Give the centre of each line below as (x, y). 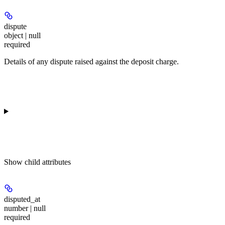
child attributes (48, 162)
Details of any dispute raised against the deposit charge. (91, 62)
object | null (22, 36)
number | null (25, 208)
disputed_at (22, 199)
